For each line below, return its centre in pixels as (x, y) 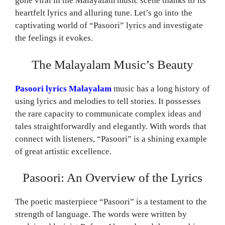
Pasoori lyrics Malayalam (64, 88)
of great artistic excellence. (64, 151)
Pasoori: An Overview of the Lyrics (113, 178)
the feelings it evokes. (54, 38)
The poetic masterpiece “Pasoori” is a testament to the (111, 202)
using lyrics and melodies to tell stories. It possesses (108, 101)
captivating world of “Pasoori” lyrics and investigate (109, 26)
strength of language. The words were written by (101, 214)
